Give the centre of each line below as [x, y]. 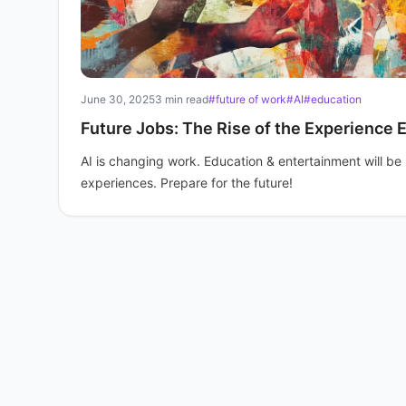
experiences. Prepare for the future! [187, 183]
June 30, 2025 [118, 99]
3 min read [182, 99]
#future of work [247, 99]
